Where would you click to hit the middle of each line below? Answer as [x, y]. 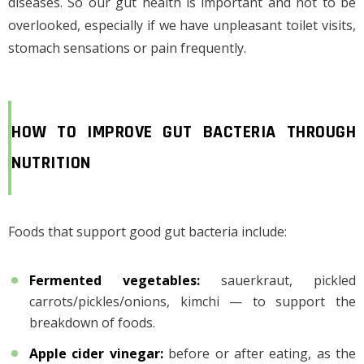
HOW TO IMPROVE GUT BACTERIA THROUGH [184, 132]
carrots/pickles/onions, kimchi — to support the [193, 301]
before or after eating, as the [262, 353]
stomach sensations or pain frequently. [127, 48]
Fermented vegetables [113, 280]
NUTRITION [51, 163]
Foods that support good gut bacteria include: [147, 232]
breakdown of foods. [92, 323]
